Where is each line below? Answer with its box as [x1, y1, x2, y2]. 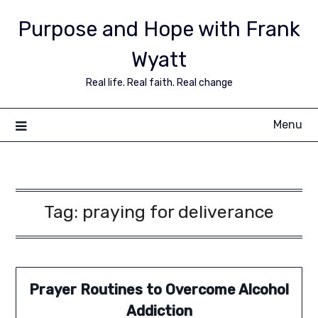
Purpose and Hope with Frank [18, 17, 300, 41]
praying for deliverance [82, 202, 274, 222]
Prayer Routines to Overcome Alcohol [29, 281, 289, 299]
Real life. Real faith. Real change [85, 77, 233, 89]
